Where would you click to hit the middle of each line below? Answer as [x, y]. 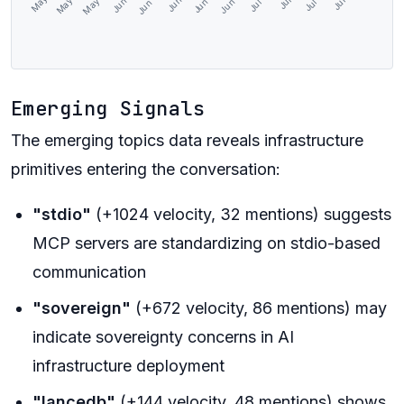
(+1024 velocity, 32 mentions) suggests [241, 214]
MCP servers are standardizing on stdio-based [207, 243]
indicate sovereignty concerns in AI [163, 337]
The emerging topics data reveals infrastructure [187, 140]
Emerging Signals [108, 109]
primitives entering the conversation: [146, 169]
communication [89, 272]
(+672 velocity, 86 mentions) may [259, 308]
